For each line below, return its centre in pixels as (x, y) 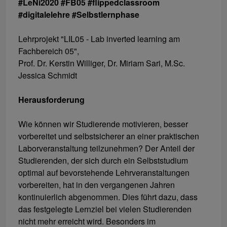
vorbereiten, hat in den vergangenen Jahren (97, 185)
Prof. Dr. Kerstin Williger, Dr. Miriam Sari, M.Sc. (102, 63)
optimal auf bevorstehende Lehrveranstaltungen (104, 173)
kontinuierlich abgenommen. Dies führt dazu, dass (108, 197)
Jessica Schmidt (48, 75)
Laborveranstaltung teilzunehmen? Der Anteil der (106, 148)
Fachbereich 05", (49, 51)
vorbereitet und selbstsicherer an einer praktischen (109, 136)
